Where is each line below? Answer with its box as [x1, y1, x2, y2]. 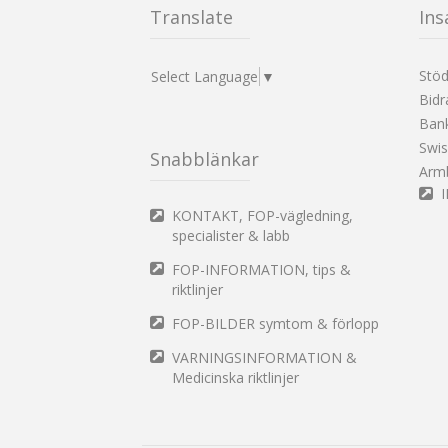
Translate [150, 4, 233, 29]
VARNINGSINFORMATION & [172, 347, 357, 367]
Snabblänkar [150, 146, 259, 171]
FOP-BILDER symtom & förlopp [172, 313, 379, 333]
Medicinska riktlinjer [172, 367, 299, 387]
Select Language [151, 66, 258, 86]
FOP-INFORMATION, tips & [172, 259, 351, 279]
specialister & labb [172, 225, 290, 245]
